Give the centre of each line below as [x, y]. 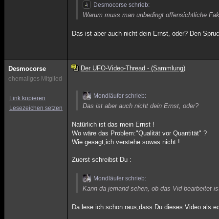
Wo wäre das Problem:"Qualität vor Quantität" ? [140, 133]
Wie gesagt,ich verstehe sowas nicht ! [126, 142]
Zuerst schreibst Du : [102, 160]
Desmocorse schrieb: [122, 5]
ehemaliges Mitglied [35, 79]
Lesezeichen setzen [36, 108]
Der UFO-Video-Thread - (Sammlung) [133, 68]
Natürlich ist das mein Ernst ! [113, 124]
